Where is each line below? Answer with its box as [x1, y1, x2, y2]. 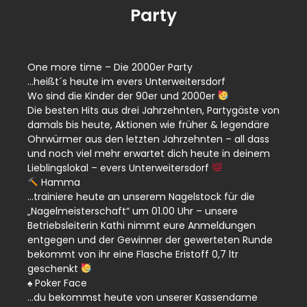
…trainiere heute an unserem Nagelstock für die [27, 189, 255, 204]
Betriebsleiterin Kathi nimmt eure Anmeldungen [27, 218, 256, 232]
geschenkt [27, 261, 81, 275]
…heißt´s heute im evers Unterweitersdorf [27, 74, 225, 88]
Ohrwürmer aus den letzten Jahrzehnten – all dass [27, 132, 269, 146]
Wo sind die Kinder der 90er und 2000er [27, 88, 218, 103]
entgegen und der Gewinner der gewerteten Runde [27, 232, 273, 247]
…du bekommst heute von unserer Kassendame [27, 290, 258, 304]
